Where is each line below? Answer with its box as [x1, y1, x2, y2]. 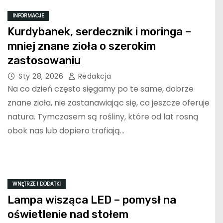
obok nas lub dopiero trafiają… [7, 124, 124, 136]
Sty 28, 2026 [18, 71, 66, 81]
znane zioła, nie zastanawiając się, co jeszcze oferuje [7, 97, 210, 109]
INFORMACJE [12, 11, 44, 19]
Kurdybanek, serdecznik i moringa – [7, 24, 191, 38]
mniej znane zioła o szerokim [7, 39, 156, 53]
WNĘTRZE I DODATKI [12, 180, 61, 188]
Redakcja [76, 71, 111, 81]
